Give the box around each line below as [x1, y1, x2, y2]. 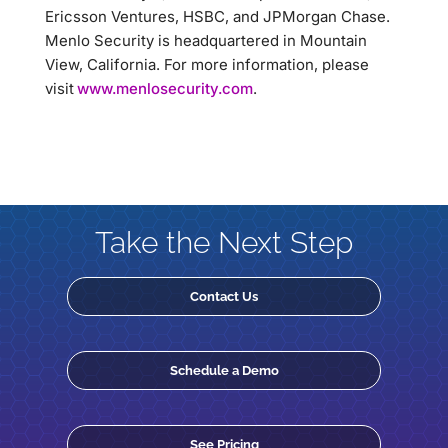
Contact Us [190, 288, 258, 304]
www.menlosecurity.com [74, 79, 253, 98]
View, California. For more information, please [45, 55, 369, 74]
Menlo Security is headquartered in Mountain [45, 31, 367, 50]
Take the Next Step [95, 225, 353, 260]
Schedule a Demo [169, 362, 279, 378]
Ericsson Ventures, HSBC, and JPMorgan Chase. [45, 7, 390, 26]
